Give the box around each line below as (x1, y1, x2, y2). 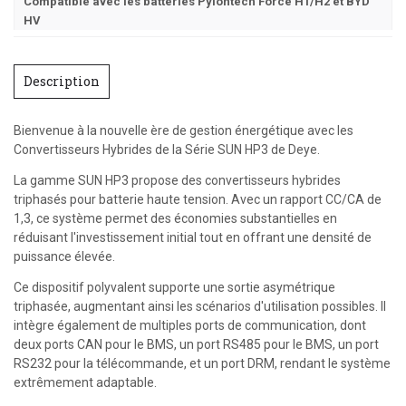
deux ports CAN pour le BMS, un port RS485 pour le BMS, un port (14, 337, 379, 352)
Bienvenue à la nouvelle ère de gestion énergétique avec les (14, 123, 353, 138)
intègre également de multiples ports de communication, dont (14, 318, 366, 333)
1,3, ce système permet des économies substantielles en (14, 211, 337, 226)
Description (24, 72, 100, 90)
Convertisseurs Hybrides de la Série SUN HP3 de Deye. (14, 142, 320, 157)
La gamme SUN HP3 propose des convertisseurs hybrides (14, 173, 341, 188)
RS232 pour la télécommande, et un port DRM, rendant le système (14, 356, 391, 371)
